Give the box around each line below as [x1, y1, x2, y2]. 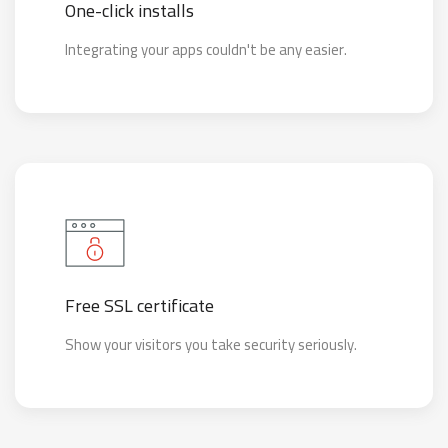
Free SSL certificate [65, 289, 214, 322]
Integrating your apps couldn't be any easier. [65, 35, 347, 64]
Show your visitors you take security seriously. [65, 330, 357, 359]
